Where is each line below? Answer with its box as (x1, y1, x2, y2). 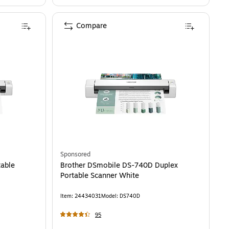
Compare (76, 20, 107, 32)
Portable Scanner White (60, 170, 139, 181)
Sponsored (60, 150, 90, 159)
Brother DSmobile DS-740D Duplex (60, 160, 178, 171)
